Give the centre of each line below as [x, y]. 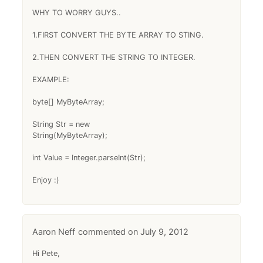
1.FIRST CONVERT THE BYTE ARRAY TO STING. [118, 35]
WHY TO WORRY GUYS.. [77, 12]
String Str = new [61, 124]
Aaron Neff [54, 231]
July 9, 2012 [165, 231]
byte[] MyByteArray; [69, 102]
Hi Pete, [46, 253]
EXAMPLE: [51, 79]
